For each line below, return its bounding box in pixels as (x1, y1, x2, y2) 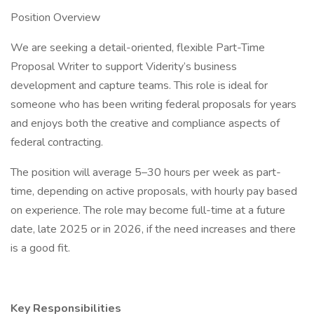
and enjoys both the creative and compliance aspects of (11, 116, 280, 131)
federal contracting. (11, 135, 103, 150)
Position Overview (11, 10, 100, 25)
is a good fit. (11, 240, 70, 256)
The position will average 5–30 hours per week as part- (11, 165, 281, 180)
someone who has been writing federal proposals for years (11, 97, 296, 112)
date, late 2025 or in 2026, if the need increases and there (11, 221, 296, 237)
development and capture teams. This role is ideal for (11, 78, 268, 93)
